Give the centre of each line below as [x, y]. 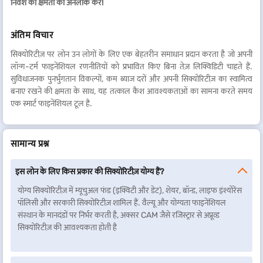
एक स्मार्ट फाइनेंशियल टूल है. [51, 104]
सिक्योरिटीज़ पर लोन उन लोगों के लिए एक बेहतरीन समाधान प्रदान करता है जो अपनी [131, 54]
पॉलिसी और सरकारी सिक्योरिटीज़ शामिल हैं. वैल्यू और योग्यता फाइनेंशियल [122, 203]
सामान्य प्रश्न [30, 144]
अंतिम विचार [32, 35]
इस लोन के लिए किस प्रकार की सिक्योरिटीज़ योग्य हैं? [90, 172]
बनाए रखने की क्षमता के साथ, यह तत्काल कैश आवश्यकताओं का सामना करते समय [131, 91]
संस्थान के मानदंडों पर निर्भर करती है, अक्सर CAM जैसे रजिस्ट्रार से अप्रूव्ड [119, 215]
